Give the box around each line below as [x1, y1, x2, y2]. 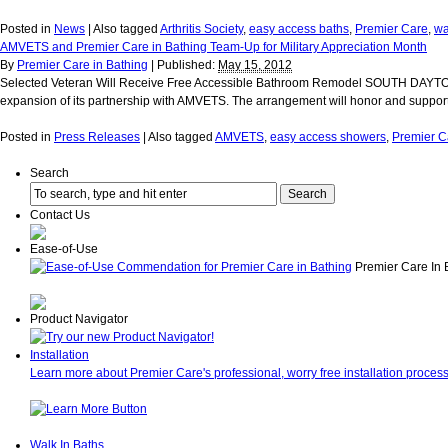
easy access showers [270, 130, 386, 144]
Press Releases [54, 130, 140, 144]
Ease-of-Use [30, 242, 98, 256]
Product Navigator [30, 312, 128, 326]
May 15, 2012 [218, 58, 292, 72]
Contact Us [30, 208, 90, 222]
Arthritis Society [160, 22, 243, 36]
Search [30, 166, 69, 180]
